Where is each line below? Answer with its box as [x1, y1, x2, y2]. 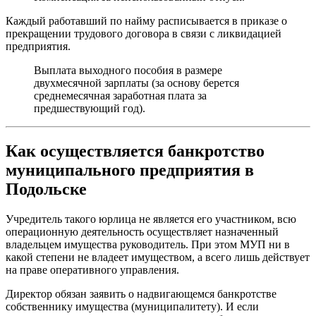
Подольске [6, 180, 87, 199]
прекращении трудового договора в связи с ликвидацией [6, 28, 281, 40]
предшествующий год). [34, 102, 145, 115]
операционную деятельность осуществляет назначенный [6, 226, 279, 238]
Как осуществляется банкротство [6, 142, 265, 161]
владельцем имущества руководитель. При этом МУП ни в [6, 238, 290, 251]
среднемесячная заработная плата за [34, 90, 207, 102]
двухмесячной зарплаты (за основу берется [34, 77, 239, 90]
